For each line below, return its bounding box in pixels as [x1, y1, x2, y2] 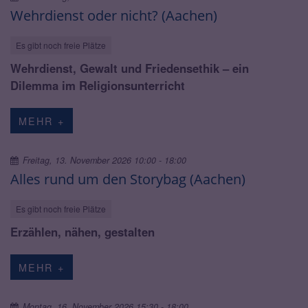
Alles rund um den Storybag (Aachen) [10, 168, 245, 188]
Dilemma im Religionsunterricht [10, 76, 185, 93]
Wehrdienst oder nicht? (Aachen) [10, 5, 217, 25]
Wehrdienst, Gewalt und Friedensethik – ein [10, 59, 249, 76]
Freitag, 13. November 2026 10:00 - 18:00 [23, 153, 187, 166]
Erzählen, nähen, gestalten [10, 223, 155, 240]
